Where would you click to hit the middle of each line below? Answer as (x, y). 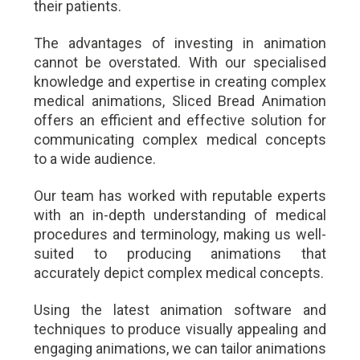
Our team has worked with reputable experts (180, 196)
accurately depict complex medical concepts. (179, 273)
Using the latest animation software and (180, 310)
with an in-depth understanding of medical (180, 215)
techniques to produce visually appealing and (180, 329)
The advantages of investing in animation (180, 43)
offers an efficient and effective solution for (180, 121)
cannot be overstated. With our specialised (180, 63)
